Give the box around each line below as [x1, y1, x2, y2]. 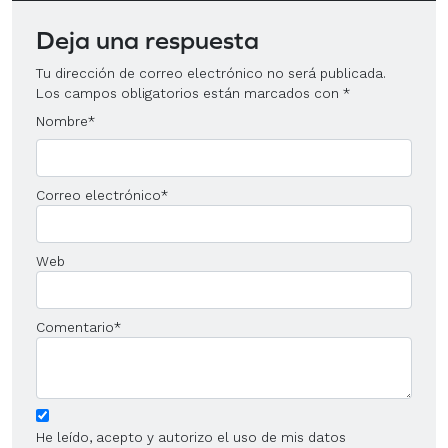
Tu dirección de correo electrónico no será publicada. [36, 64, 386, 81]
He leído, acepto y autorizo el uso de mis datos [36, 428, 346, 445]
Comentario [36, 318, 114, 335]
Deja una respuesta [36, 24, 259, 54]
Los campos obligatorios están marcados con [36, 84, 343, 101]
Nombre [36, 112, 88, 129]
